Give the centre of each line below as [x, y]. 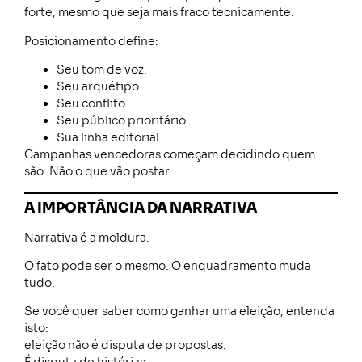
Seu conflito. [93, 104]
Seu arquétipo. [99, 87]
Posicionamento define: [91, 41]
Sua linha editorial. [109, 138]
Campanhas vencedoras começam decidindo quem [170, 155]
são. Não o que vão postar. [98, 172]
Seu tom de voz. [102, 70]
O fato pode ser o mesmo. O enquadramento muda [168, 265]
